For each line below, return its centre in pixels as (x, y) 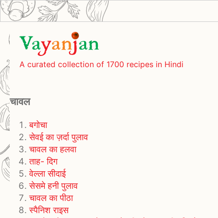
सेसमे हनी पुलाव (54, 186)
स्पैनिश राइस (49, 210)
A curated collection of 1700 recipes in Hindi (101, 64)
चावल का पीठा (51, 198)
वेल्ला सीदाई (47, 174)
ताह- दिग (43, 162)
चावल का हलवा (53, 149)
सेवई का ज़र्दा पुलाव (59, 137)
